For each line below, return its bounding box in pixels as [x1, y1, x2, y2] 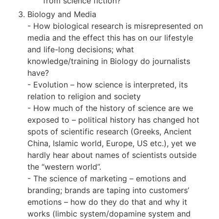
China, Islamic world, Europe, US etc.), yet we [27, 138, 196, 149]
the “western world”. [27, 162, 101, 172]
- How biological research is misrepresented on [27, 21, 203, 31]
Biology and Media [27, 9, 96, 20]
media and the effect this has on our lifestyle [27, 33, 193, 43]
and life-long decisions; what [27, 44, 134, 55]
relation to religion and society [27, 91, 141, 102]
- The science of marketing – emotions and [27, 174, 186, 184]
